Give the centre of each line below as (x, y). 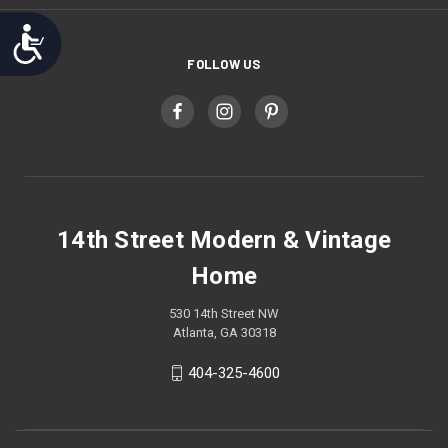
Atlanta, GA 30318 (224, 333)
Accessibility (100, 37)
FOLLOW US (224, 64)
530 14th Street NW (224, 314)
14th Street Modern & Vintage (224, 240)
